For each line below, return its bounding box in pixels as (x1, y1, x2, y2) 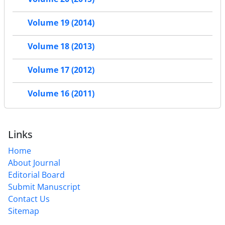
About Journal (8, 157, 60, 168)
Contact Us (8, 193, 50, 204)
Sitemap (8, 205, 39, 216)
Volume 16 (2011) (28, 88, 94, 99)
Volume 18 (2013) (28, 41, 94, 52)
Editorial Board (8, 169, 65, 180)
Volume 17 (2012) (28, 64, 94, 76)
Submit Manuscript (8, 181, 80, 192)
